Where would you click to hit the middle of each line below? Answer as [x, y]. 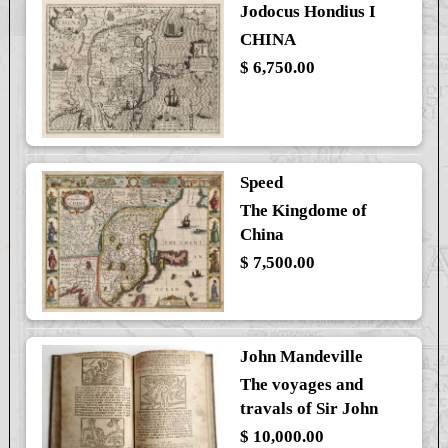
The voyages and [301, 385]
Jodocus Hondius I [307, 11]
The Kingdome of [303, 210]
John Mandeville [301, 357]
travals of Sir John [308, 409]
